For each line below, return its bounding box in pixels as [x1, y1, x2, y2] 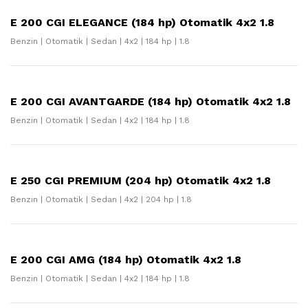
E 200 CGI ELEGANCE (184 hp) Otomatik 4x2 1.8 [10, 16, 274, 29]
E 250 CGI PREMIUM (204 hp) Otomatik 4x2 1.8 [10, 174, 271, 187]
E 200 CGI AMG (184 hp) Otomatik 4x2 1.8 [10, 253, 241, 266]
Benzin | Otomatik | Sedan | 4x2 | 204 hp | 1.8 [10, 195, 192, 204]
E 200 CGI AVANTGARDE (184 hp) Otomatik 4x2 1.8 [10, 95, 291, 108]
